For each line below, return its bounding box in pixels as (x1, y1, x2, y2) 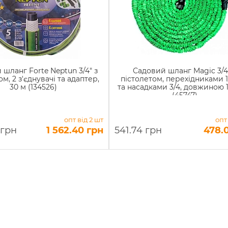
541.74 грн (114, 125, 162, 136)
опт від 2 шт (64, 116, 103, 124)
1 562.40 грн (46, 125, 103, 136)
